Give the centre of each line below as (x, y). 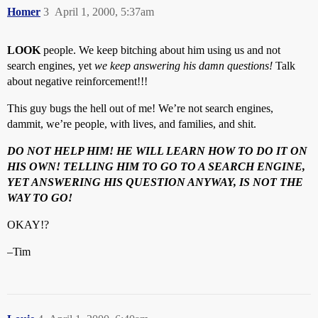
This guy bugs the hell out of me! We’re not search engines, (140, 108)
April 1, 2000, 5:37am (104, 12)
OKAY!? (28, 225)
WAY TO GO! (40, 198)
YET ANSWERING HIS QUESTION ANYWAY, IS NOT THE (155, 182)
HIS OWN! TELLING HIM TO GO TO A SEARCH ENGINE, (156, 166)
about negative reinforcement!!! (77, 81)
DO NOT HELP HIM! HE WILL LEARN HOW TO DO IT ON (157, 151)
